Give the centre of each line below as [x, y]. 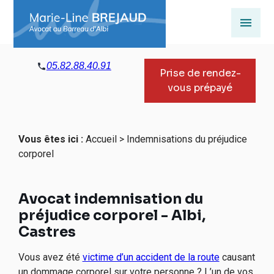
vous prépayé [200, 88]
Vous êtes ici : [50, 139]
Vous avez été [50, 257]
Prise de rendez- [200, 73]
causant [237, 257]
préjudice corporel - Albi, [112, 216]
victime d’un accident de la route [151, 257]
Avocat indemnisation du [110, 199]
